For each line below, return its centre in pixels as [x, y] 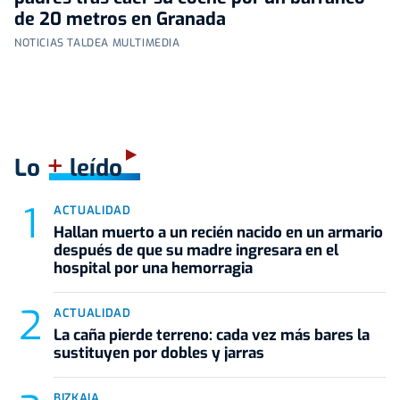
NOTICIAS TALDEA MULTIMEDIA [97, 42]
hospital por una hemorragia [153, 268]
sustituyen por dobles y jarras [159, 353]
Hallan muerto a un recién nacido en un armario [218, 232]
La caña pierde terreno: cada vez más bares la [212, 335]
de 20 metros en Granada [120, 19]
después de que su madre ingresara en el [196, 250]
